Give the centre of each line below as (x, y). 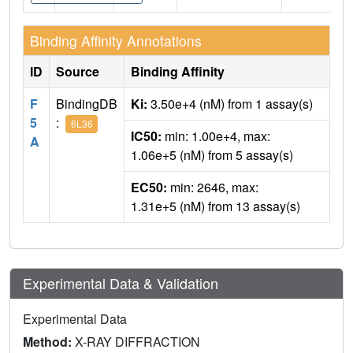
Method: (49, 341)
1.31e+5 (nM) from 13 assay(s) (216, 206)
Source (78, 71)
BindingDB (87, 103)
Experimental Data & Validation (121, 282)
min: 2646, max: (213, 187)
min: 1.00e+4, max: (216, 136)
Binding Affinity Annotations (118, 40)
